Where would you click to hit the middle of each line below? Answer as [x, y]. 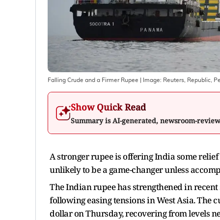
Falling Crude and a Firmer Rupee [93, 80]
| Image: [151, 80]
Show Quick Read [108, 107]
